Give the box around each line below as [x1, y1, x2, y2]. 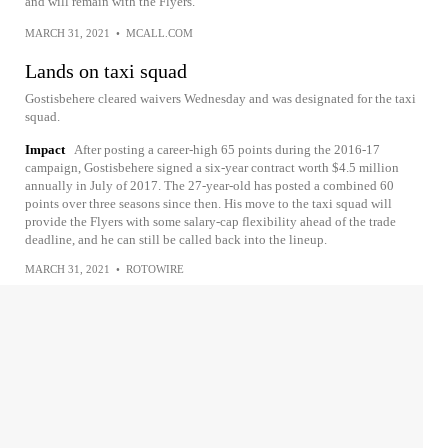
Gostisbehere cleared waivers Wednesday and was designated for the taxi [25, 91, 416, 106]
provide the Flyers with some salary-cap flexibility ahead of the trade [25, 214, 396, 229]
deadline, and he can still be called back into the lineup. [25, 232, 327, 247]
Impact [25, 142, 65, 157]
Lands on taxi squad [25, 60, 187, 82]
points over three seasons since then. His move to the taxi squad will [25, 196, 392, 211]
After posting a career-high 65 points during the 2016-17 [74, 142, 380, 157]
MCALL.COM [126, 27, 193, 39]
